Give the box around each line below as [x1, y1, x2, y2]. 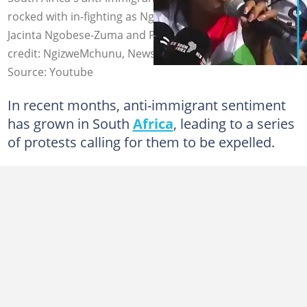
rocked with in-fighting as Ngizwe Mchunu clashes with [7, 8, 287, 24]
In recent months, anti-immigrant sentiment [7, 95, 286, 114]
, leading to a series [173, 113, 295, 133]
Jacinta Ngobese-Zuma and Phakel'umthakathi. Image [7, 27, 282, 42]
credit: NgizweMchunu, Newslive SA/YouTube [7, 45, 238, 61]
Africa [132, 113, 173, 133]
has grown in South [7, 113, 133, 133]
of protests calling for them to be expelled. [7, 132, 275, 151]
